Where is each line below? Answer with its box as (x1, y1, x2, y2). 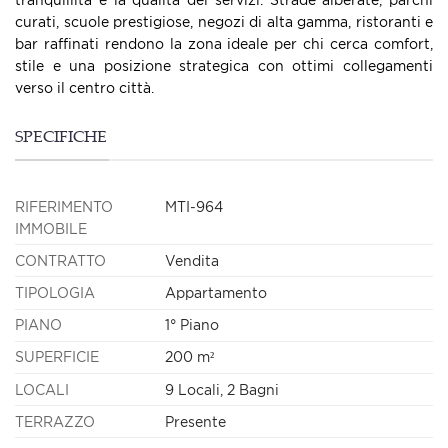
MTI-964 (165, 198, 223, 214)
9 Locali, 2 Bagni (165, 381, 279, 397)
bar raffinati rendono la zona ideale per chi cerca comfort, (15, 36, 433, 52)
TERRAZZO (15, 413, 95, 429)
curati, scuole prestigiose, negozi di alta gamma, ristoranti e (15, 14, 433, 30)
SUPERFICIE (15, 349, 99, 365)
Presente (165, 413, 226, 429)
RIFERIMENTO (15, 198, 113, 214)
